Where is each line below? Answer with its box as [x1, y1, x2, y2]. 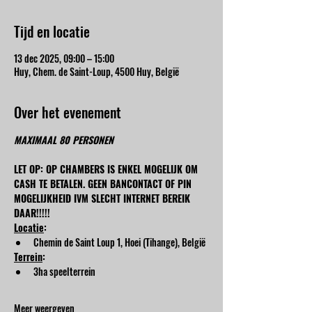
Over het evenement [14, 101, 121, 123]
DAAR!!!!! [14, 205, 50, 220]
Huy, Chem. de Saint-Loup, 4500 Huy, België [14, 63, 179, 79]
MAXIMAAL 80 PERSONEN [14, 132, 114, 147]
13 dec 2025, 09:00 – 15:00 [14, 50, 114, 65]
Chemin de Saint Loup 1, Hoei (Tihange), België [33, 234, 205, 249]
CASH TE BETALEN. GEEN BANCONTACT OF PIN [14, 175, 194, 191]
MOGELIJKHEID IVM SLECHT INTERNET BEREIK [14, 190, 193, 205]
